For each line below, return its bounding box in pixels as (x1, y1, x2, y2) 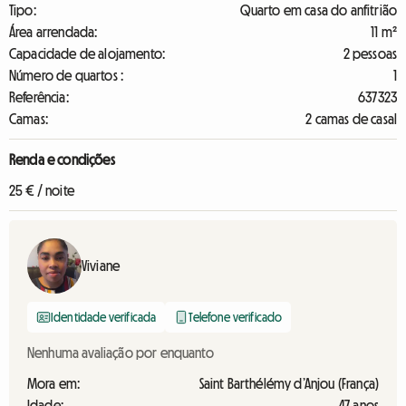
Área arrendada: (9, 24, 98, 39)
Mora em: (27, 376, 81, 391)
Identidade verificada (51, 311, 157, 324)
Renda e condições (9, 152, 115, 167)
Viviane (82, 258, 121, 273)
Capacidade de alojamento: (9, 46, 165, 61)
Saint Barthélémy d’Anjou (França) (198, 376, 379, 391)
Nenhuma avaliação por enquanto (27, 345, 214, 360)
